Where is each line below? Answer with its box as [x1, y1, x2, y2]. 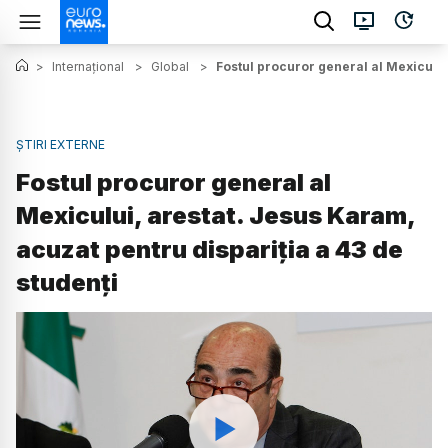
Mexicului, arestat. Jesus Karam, [16, 201, 415, 231]
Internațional [52, 59, 124, 74]
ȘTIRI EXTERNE [16, 137, 105, 152]
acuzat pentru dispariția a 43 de [16, 235, 403, 265]
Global [151, 59, 189, 74]
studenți [16, 268, 118, 298]
